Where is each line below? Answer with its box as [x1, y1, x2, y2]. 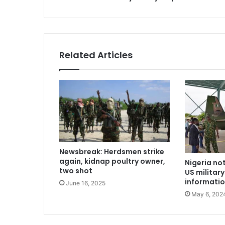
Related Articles [59, 48, 133, 61]
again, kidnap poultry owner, [59, 156, 165, 166]
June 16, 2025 [66, 179, 105, 187]
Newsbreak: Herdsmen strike [59, 146, 164, 157]
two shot [59, 165, 92, 176]
